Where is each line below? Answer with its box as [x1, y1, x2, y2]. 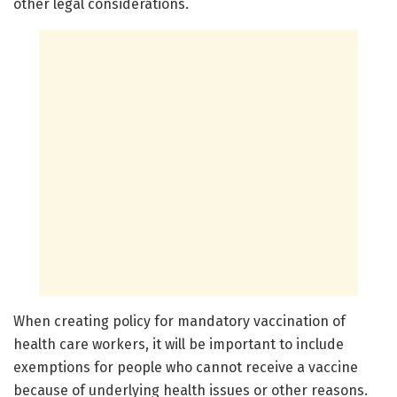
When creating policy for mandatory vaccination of [13, 313, 346, 331]
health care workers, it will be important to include [13, 336, 344, 354]
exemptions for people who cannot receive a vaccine [13, 359, 358, 377]
